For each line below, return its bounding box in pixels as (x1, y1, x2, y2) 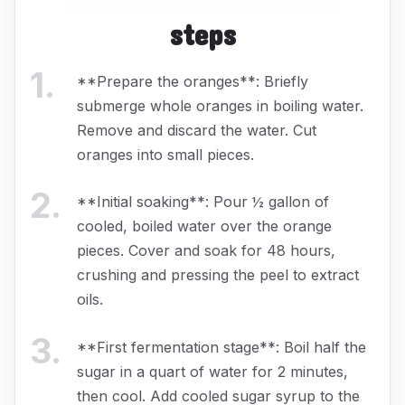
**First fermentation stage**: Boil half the (77, 337, 366, 356)
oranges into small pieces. (77, 145, 254, 164)
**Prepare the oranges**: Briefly (77, 71, 308, 90)
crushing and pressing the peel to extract (77, 266, 359, 285)
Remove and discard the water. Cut (77, 120, 316, 139)
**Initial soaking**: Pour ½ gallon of (77, 193, 329, 212)
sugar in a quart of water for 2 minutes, (77, 362, 348, 381)
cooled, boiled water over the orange (77, 217, 332, 236)
